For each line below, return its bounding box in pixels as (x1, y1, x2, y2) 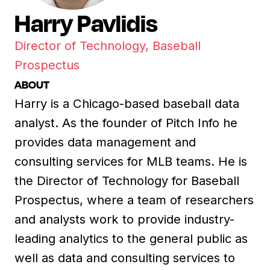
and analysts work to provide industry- (14, 212, 234, 227)
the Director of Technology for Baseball (14, 173, 239, 188)
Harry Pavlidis (14, 8, 158, 37)
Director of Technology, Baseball (14, 38, 201, 53)
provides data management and (14, 134, 196, 149)
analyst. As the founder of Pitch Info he (14, 115, 237, 130)
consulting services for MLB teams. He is (14, 154, 247, 169)
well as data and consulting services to (14, 250, 235, 265)
